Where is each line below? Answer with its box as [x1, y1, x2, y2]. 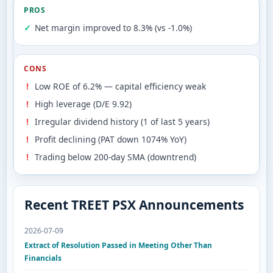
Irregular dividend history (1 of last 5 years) [35, 116, 210, 128]
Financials [24, 253, 62, 264]
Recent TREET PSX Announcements [24, 196, 244, 214]
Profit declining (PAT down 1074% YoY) [35, 133, 186, 146]
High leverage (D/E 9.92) [35, 98, 132, 110]
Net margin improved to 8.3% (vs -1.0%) [35, 22, 192, 34]
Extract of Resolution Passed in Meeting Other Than [24, 240, 212, 251]
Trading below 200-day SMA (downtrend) [35, 151, 196, 163]
